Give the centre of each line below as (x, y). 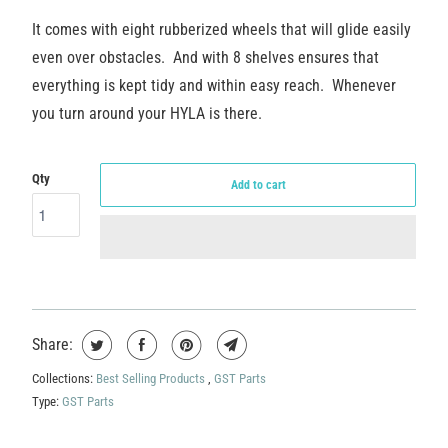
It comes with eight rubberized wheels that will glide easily (221, 29)
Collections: (63, 378)
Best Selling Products (151, 378)
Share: (52, 344)
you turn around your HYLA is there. (146, 113)
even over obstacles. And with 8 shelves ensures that (205, 57)
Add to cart (258, 184)
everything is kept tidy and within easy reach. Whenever (213, 85)
